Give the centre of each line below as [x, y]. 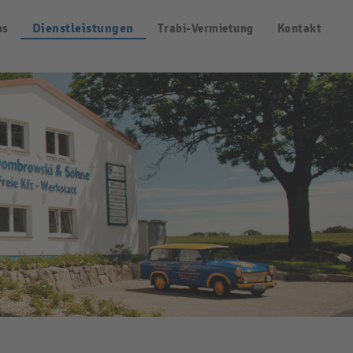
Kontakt [299, 28]
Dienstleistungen [83, 28]
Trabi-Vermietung [205, 28]
